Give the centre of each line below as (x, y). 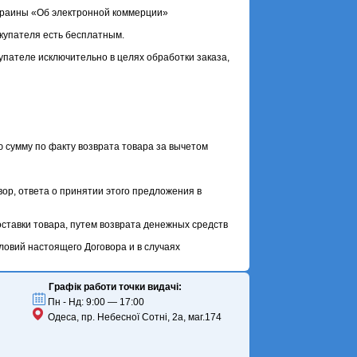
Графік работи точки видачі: (116, 286)
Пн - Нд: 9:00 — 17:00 (95, 302)
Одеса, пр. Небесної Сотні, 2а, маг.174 (133, 317)
